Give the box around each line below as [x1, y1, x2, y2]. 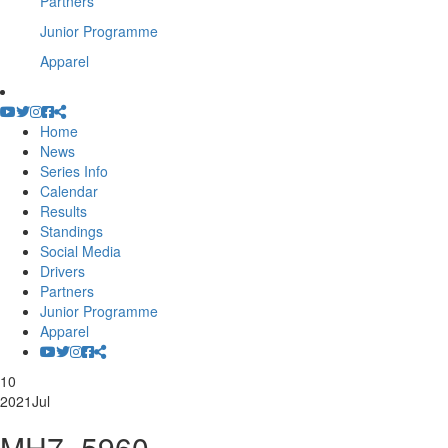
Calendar [40, 181, 98, 201]
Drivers [40, 261, 85, 281]
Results [40, 201, 87, 221]
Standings [40, 221, 103, 241]
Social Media [40, 241, 121, 261]
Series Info [40, 161, 108, 181]
